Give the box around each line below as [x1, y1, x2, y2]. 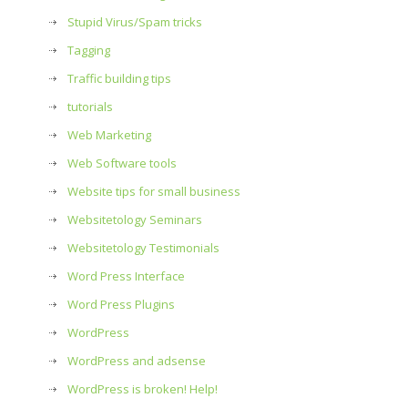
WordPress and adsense [67, 352, 206, 369]
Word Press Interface [67, 268, 185, 284]
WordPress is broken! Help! [67, 381, 218, 397]
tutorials [67, 98, 113, 115]
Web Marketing [67, 127, 151, 143]
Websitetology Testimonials [67, 240, 219, 256]
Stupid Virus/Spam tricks [67, 14, 202, 30]
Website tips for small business [67, 183, 240, 199]
